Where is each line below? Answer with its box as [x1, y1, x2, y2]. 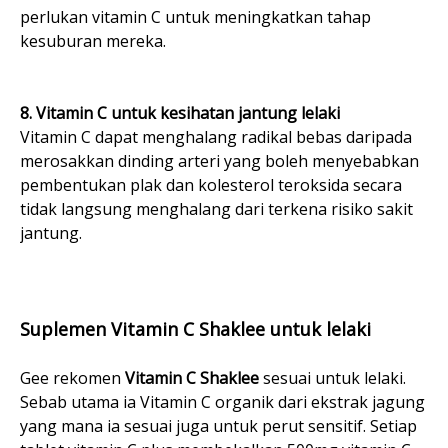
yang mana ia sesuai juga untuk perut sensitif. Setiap [20, 415, 417, 438]
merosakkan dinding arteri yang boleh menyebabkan [20, 150, 419, 173]
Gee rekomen [20, 367, 125, 390]
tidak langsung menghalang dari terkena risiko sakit [20, 198, 413, 221]
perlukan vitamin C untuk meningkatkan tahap [20, 6, 371, 29]
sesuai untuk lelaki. [259, 367, 406, 390]
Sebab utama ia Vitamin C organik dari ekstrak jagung [20, 391, 425, 414]
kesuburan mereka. [20, 30, 166, 53]
